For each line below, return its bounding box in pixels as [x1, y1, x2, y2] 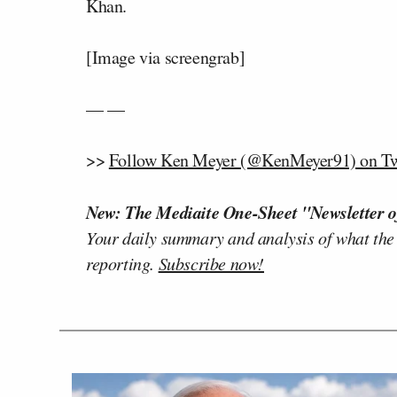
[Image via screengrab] [86, 44, 245, 69]
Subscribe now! [158, 251, 265, 275]
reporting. [86, 251, 159, 275]
